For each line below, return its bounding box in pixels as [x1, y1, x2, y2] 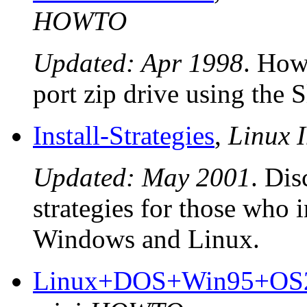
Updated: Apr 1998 [33, 48, 243, 78]
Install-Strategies [33, 121, 214, 151]
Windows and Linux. [33, 224, 260, 254]
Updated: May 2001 [33, 162, 251, 193]
